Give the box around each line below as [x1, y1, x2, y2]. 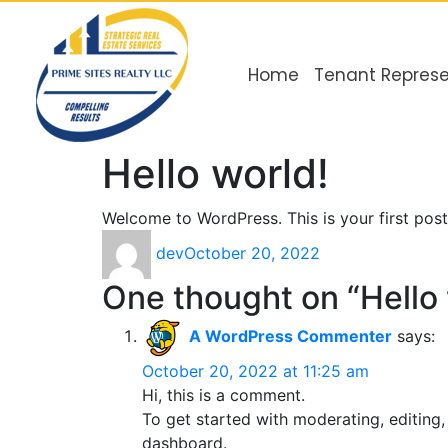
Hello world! [102, 149, 329, 198]
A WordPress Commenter [189, 326, 392, 347]
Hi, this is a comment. [142, 385, 305, 405]
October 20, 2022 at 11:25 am [142, 361, 369, 381]
